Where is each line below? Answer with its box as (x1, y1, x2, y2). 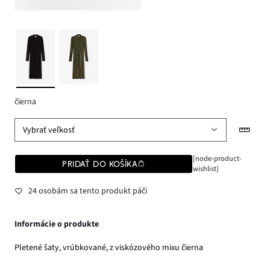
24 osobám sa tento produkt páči (28, 184, 147, 197)
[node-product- (192, 153, 242, 165)
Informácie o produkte (14, 218, 99, 230)
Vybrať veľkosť (23, 124, 75, 136)
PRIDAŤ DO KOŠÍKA (62, 159, 138, 169)
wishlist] (192, 163, 219, 175)
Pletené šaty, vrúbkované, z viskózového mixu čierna (14, 241, 203, 254)
